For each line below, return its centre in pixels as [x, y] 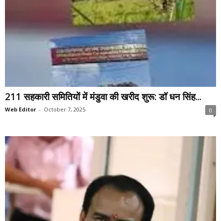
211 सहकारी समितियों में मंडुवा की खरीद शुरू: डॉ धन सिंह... [103, 96]
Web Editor [20, 109]
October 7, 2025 [65, 109]
